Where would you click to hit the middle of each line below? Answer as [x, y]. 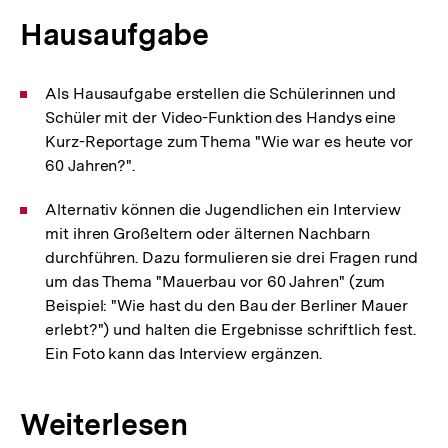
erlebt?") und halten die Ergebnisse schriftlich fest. [230, 329]
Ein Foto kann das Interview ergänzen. [183, 353]
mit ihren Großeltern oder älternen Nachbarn [208, 233]
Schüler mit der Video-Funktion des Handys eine [221, 117]
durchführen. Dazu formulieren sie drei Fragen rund [231, 257]
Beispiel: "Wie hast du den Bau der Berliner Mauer [226, 305]
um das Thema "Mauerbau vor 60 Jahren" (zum [215, 281]
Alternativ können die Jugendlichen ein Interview [223, 209]
